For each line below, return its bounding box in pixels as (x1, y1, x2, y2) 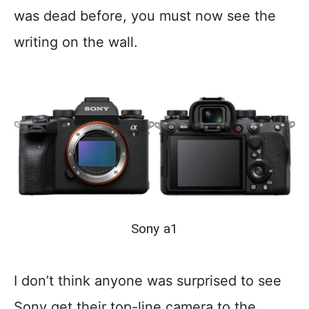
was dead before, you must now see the (14, 8, 276, 25)
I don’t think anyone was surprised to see (14, 272, 281, 290)
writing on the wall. (14, 34, 138, 51)
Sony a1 (130, 221, 179, 237)
